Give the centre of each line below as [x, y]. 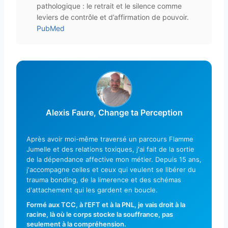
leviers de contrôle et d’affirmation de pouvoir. [113, 17]
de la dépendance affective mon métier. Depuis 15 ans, [114, 159]
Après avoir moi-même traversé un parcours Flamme [110, 139]
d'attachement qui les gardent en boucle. [92, 190]
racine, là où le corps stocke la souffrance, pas [100, 214]
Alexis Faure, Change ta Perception [114, 112]
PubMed [51, 28]
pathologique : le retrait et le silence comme [109, 6]
